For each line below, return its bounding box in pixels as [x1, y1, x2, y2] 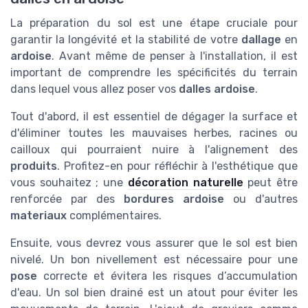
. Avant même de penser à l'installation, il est [52, 49, 298, 63]
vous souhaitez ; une [10, 175, 128, 189]
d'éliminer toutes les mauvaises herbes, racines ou [10, 126, 298, 140]
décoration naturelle [127, 175, 243, 189]
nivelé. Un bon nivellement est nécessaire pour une [10, 252, 298, 266]
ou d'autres [224, 192, 298, 206]
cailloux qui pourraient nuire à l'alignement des [10, 142, 298, 156]
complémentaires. [67, 208, 162, 222]
